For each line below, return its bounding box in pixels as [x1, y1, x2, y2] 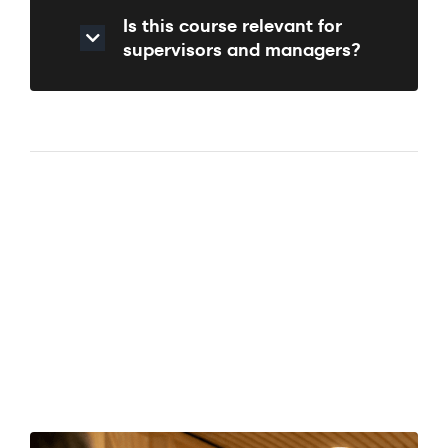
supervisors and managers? [123, 37, 361, 62]
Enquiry [142, 401, 256, 445]
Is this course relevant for [123, 13, 342, 38]
